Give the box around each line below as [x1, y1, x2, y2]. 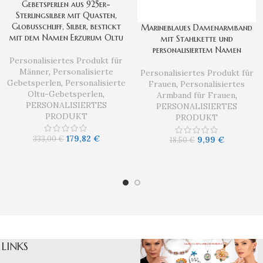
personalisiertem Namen [152, 45, 241, 56]
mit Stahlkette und [160, 33, 233, 45]
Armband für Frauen [156, 90, 235, 101]
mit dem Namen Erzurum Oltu [9, 32, 123, 43]
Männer [19, 66, 49, 77]
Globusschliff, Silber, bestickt [11, 21, 121, 32]
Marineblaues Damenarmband [141, 22, 253, 33]
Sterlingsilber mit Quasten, [15, 9, 117, 21]
